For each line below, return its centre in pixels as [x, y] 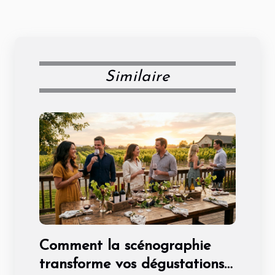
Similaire [137, 77]
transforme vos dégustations [132, 264]
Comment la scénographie [125, 246]
